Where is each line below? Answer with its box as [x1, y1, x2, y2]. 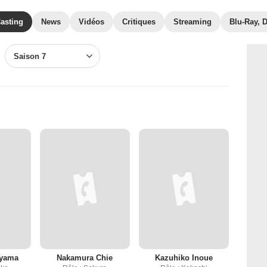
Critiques [122, 17, 156, 26]
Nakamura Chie [57, 253, 113, 262]
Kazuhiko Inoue [154, 253, 213, 262]
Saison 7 [13, 52, 46, 61]
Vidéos [79, 17, 104, 26]
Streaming [173, 17, 212, 26]
